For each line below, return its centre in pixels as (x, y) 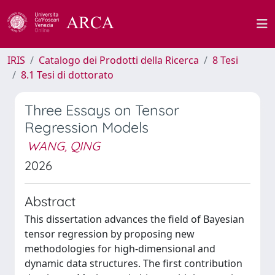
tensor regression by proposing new (110, 234)
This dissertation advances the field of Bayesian (134, 219)
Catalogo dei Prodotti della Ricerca (119, 60)
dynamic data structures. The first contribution (134, 263)
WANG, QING (64, 146)
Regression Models (87, 127)
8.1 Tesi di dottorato (67, 75)
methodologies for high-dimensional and (120, 249)
